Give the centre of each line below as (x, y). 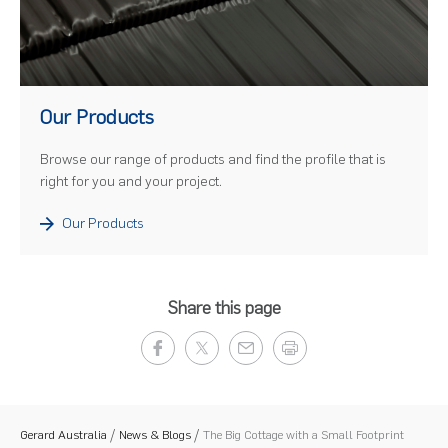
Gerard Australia (63, 435)
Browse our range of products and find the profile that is (213, 160)
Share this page (224, 308)
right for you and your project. (131, 182)
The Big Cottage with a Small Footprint (303, 435)
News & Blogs (155, 435)
